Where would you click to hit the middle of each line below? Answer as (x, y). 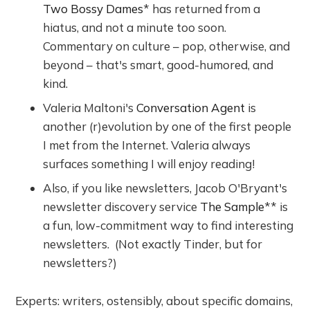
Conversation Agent (191, 107)
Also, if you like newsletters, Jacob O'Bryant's (165, 188)
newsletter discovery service (122, 206)
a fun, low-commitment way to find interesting (168, 225)
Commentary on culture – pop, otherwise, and (167, 46)
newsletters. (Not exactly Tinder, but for (153, 244)
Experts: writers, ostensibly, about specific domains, (154, 300)
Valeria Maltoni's (90, 107)
